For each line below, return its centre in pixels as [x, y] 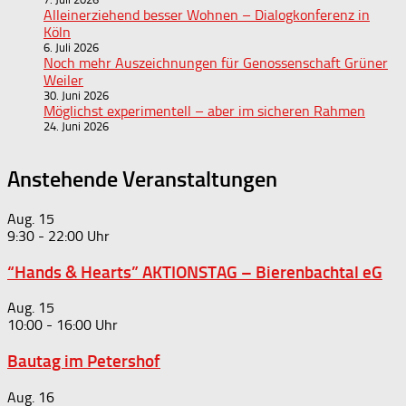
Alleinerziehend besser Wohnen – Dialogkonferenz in [207, 14]
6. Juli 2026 [71, 47]
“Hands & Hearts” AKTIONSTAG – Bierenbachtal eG [195, 272]
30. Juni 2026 [76, 95]
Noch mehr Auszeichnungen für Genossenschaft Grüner [216, 63]
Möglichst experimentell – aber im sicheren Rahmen [204, 111]
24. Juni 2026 [76, 126]
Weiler [63, 80]
